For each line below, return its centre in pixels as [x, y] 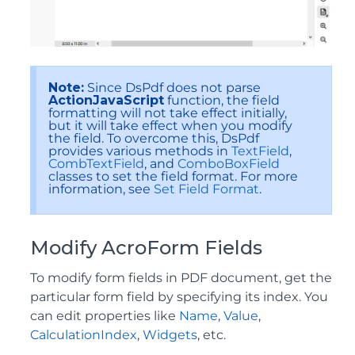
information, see [101, 189]
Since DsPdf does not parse [172, 87]
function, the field [222, 100]
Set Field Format [206, 189]
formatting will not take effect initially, [168, 113]
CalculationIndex [84, 334]
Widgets [170, 334]
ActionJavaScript [106, 100]
